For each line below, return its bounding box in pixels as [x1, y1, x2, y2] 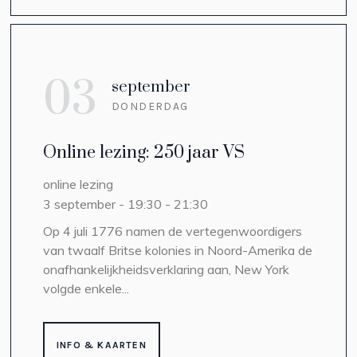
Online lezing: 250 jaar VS [42, 141, 245, 163]
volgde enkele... [42, 280, 129, 296]
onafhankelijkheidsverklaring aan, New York [42, 261, 289, 277]
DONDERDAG [111, 99, 189, 113]
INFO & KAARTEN [56, 339, 147, 351]
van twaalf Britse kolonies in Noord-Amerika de [42, 241, 312, 258]
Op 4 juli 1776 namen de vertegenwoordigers [42, 222, 302, 239]
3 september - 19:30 [42, 195, 162, 212]
